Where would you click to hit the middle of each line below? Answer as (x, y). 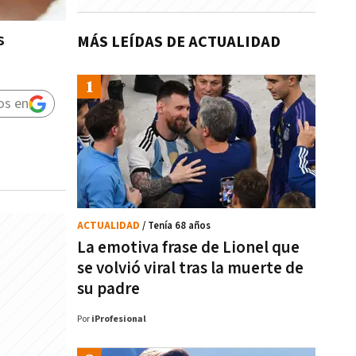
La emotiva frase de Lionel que (188, 248)
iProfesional (119, 319)
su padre (108, 289)
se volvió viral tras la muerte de (190, 268)
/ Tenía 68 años (176, 226)
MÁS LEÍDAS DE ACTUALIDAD (179, 42)
